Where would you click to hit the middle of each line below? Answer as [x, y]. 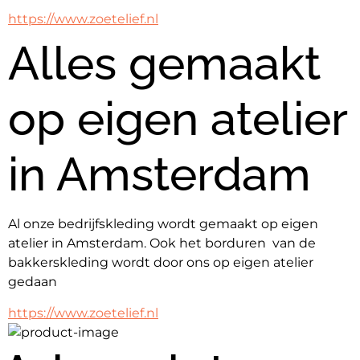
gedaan [33, 282]
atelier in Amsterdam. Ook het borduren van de [162, 243]
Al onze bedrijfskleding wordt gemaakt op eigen [163, 224]
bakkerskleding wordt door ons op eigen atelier [161, 263]
